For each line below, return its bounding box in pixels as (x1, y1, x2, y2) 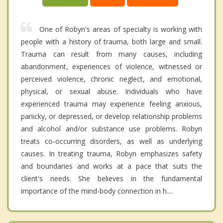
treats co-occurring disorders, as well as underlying (21, 136, 202, 146)
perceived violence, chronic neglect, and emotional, (21, 74, 202, 84)
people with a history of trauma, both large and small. (21, 37, 202, 47)
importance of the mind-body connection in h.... (21, 186, 173, 196)
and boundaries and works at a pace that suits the (21, 161, 202, 171)
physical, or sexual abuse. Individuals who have (21, 87, 202, 97)
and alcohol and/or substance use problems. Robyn (21, 124, 202, 134)
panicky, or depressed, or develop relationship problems (21, 111, 202, 121)
